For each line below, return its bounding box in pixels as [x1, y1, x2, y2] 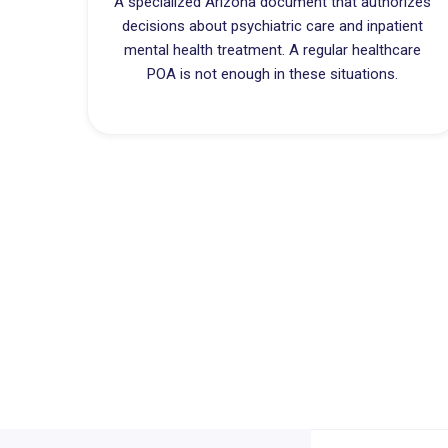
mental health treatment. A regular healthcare [124, 41, 422, 59]
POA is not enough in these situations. [147, 65, 399, 83]
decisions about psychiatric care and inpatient [122, 17, 424, 35]
